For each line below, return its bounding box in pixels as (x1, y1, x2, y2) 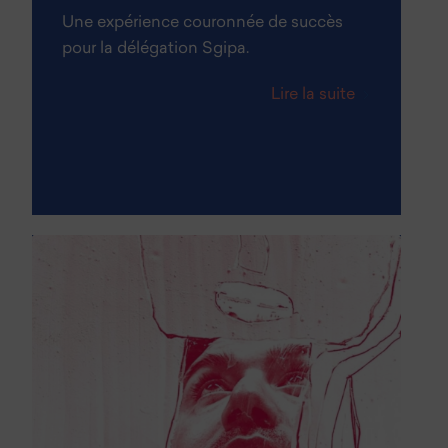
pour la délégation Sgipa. (62, 41, 250, 58)
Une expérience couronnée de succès (62, 15, 344, 32)
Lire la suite (270, 87, 355, 104)
